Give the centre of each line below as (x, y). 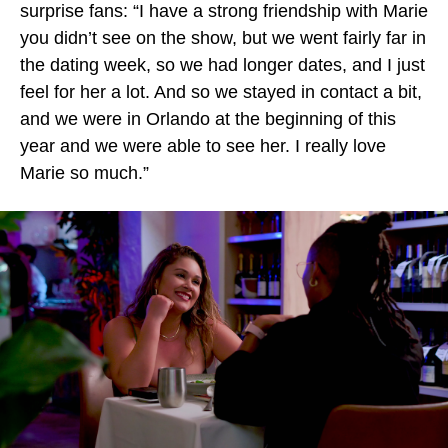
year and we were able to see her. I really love (203, 146)
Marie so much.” (87, 173)
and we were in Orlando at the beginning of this (208, 119)
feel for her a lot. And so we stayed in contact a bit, (221, 92)
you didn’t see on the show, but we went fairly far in (223, 38)
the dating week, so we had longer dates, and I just (222, 65)
